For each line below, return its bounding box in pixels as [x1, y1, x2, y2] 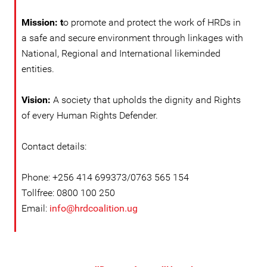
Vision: [21, 94, 53, 105]
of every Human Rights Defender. [21, 110, 158, 121]
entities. [21, 63, 54, 74]
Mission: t [21, 17, 63, 28]
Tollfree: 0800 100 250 [21, 187, 115, 198]
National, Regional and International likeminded [21, 48, 221, 59]
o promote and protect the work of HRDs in [63, 17, 241, 28]
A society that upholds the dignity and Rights [53, 94, 241, 105]
